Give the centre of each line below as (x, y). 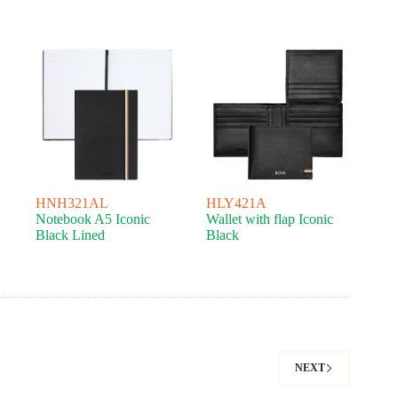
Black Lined (70, 235)
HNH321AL (72, 203)
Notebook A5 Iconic (93, 219)
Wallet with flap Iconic (270, 219)
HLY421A (237, 203)
